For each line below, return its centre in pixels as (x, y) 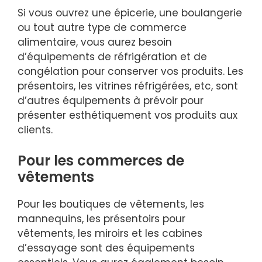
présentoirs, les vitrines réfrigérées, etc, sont (128, 86)
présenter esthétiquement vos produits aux (127, 116)
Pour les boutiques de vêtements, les (111, 204)
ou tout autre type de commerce (102, 28)
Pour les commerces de (101, 160)
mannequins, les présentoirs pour (101, 218)
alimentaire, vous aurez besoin (95, 42)
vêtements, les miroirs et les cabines (110, 233)
